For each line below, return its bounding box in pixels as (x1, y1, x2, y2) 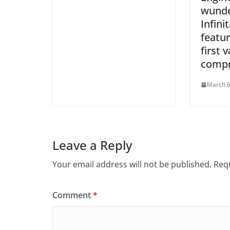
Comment (52, 189, 93, 201)
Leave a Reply (52, 137, 132, 154)
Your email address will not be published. (52, 159, 212, 170)
